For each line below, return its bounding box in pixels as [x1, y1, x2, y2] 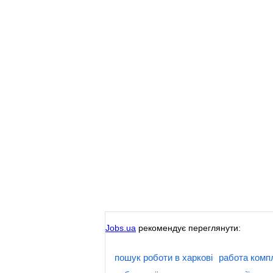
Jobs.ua [105, 222, 136, 233]
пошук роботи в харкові [115, 252, 213, 263]
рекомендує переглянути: [136, 222, 241, 233]
